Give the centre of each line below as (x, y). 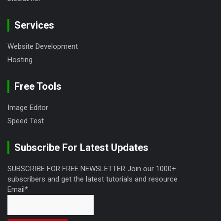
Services (34, 25)
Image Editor (28, 108)
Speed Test (26, 121)
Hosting (20, 60)
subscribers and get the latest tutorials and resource (92, 179)
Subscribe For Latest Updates (81, 148)
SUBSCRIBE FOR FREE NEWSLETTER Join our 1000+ (92, 169)
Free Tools (38, 87)
